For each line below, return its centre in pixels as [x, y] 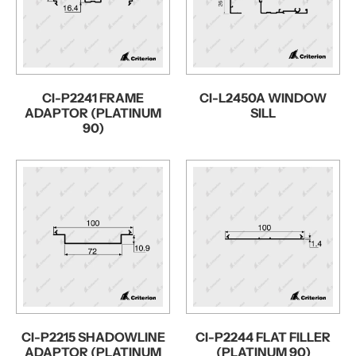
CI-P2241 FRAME [93, 97]
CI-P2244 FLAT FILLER [263, 337]
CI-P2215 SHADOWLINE [93, 337]
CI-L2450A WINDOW [263, 97]
